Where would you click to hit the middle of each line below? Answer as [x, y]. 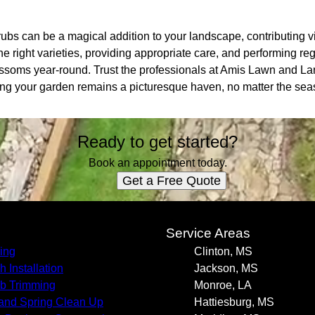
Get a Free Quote [172, 181]
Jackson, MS [226, 268]
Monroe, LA [223, 285]
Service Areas [208, 233]
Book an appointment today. [157, 163]
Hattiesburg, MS [234, 302]
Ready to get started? [157, 142]
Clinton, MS [223, 251]
